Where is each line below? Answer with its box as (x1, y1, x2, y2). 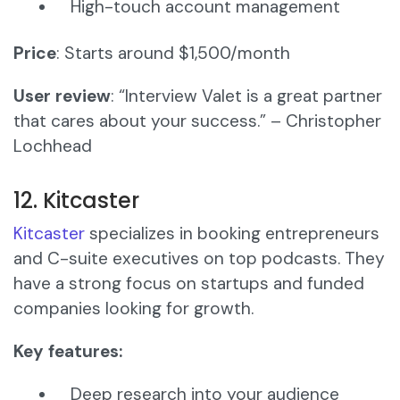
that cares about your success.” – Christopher (13, 110, 381, 133)
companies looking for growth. (13, 297, 254, 321)
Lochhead (13, 135, 92, 158)
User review (13, 85, 111, 108)
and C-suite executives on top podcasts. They (13, 247, 385, 271)
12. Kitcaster (13, 186, 139, 216)
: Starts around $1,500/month (56, 42, 290, 65)
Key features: (13, 340, 122, 363)
